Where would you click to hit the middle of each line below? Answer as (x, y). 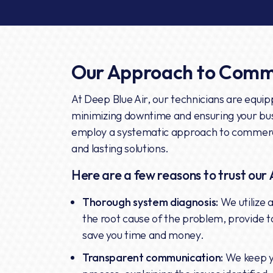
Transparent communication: (153, 257)
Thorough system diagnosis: (150, 202)
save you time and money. (143, 235)
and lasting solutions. (120, 148)
